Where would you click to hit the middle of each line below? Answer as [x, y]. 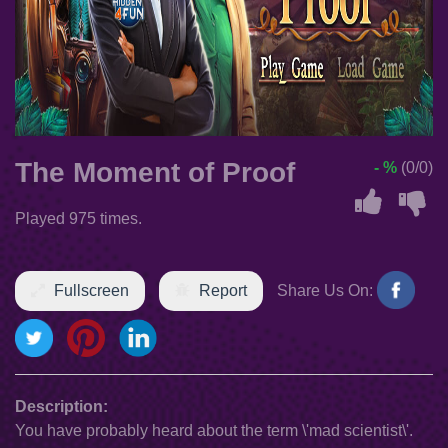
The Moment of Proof [155, 172]
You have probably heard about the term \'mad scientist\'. [214, 430]
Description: [61, 406]
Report [223, 290]
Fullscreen [91, 290]
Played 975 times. [78, 218]
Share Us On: [325, 290]
